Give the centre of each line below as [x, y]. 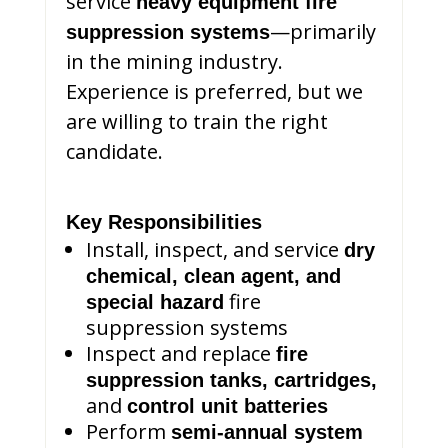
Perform [128, 431]
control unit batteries [227, 405]
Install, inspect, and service [214, 249]
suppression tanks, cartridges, [231, 379]
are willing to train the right [196, 121]
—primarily [322, 31]
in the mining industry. [174, 61]
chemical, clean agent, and [213, 275]
